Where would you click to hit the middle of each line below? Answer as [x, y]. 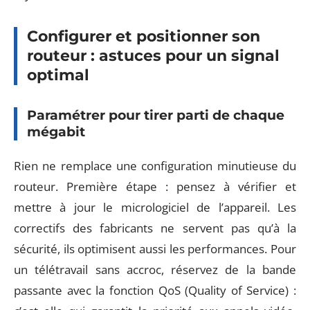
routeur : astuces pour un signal [153, 55]
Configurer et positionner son [144, 36]
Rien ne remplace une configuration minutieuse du [155, 166]
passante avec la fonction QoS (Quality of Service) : [155, 290]
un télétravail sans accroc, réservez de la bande [155, 270]
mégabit [56, 131]
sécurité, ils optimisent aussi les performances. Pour [155, 249]
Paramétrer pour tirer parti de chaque [156, 115]
